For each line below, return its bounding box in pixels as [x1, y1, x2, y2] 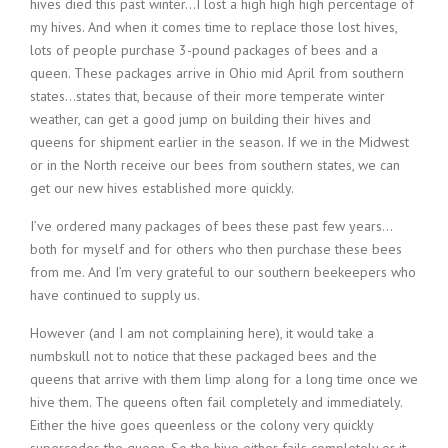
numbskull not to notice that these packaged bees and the [30, 347, 377, 366]
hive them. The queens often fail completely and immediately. [30, 393, 402, 412]
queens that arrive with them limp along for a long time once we [30, 370, 418, 389]
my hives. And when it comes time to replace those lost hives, [30, 18, 397, 37]
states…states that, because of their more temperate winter [30, 87, 385, 106]
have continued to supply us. [30, 286, 200, 305]
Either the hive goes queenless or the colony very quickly [30, 416, 373, 435]
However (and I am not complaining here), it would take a [30, 324, 374, 343]
